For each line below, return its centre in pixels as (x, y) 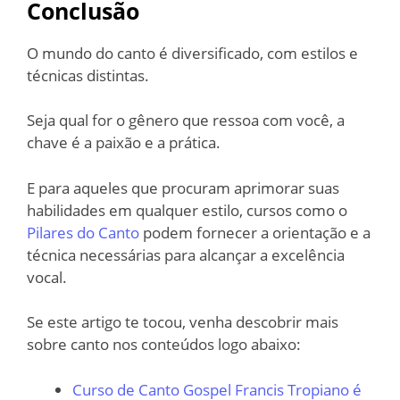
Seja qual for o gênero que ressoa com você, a (186, 121)
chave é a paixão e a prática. (124, 143)
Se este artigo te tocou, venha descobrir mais (183, 322)
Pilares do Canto (83, 232)
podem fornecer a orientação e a (255, 232)
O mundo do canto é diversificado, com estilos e (192, 53)
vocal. (47, 277)
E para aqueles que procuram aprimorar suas (183, 187)
